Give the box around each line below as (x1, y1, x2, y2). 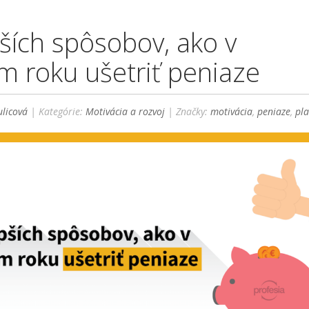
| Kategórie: (28, 104, 86, 118)
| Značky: (165, 104, 211, 118)
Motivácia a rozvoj (86, 104, 166, 118)
